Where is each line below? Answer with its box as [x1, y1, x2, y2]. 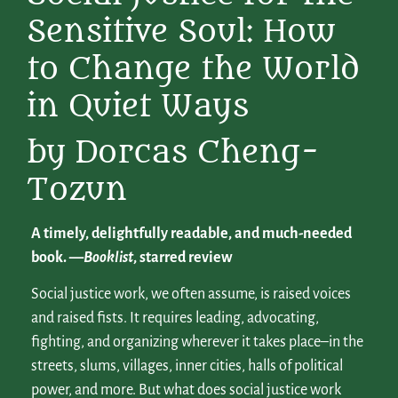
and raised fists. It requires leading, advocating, [31, 310, 319, 327]
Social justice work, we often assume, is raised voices [31, 286, 351, 303]
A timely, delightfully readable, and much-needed [31, 226, 352, 243]
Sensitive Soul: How [27, 13, 336, 51]
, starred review [133, 250, 233, 267]
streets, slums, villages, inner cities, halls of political [31, 358, 343, 375]
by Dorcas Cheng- [27, 134, 320, 171]
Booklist [84, 250, 133, 267]
